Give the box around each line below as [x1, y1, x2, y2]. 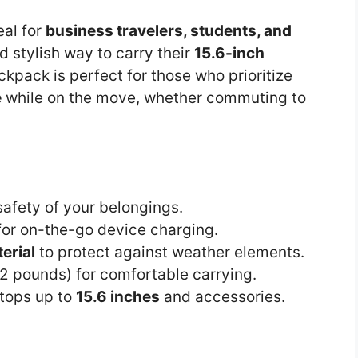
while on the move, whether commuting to [2, 88, 306, 107]
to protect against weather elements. [35, 243, 304, 262]
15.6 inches [76, 288, 160, 307]
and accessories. [160, 288, 285, 307]
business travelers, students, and [46, 21, 292, 40]
